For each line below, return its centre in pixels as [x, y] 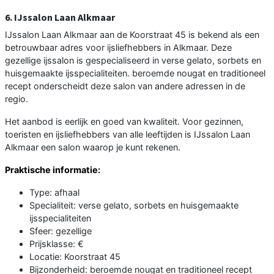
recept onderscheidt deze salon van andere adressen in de [125, 86]
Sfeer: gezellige [61, 231]
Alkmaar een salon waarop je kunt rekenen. [93, 147]
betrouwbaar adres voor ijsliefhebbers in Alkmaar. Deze [118, 47]
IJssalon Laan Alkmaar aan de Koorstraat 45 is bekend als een [132, 34]
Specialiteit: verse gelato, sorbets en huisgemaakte [134, 205]
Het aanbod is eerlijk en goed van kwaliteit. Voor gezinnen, [124, 121]
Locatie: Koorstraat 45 [75, 256]
